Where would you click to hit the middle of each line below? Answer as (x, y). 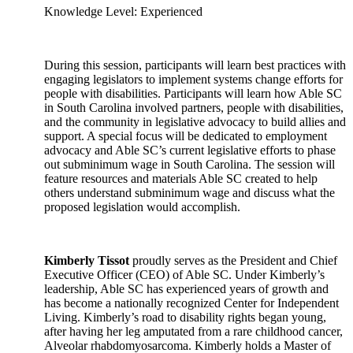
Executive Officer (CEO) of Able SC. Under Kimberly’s (184, 275)
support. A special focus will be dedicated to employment (186, 136)
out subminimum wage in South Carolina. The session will (190, 164)
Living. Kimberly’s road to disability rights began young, (185, 317)
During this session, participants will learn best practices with (195, 65)
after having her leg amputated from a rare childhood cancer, (193, 331)
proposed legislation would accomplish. (142, 207)
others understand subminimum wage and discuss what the (190, 193)
